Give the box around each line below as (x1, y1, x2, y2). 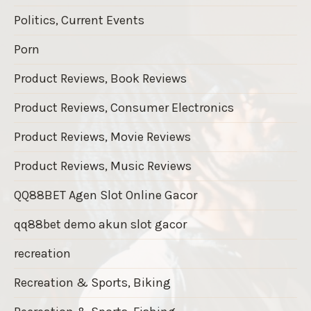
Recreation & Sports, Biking (14, 274, 171, 290)
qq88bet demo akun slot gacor (14, 216, 187, 232)
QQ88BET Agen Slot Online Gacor (14, 187, 197, 203)
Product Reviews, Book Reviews (14, 70, 187, 86)
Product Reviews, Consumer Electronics (14, 99, 234, 115)
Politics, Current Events (14, 12, 144, 28)
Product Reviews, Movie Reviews (14, 128, 191, 144)
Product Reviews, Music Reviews (14, 158, 192, 174)
